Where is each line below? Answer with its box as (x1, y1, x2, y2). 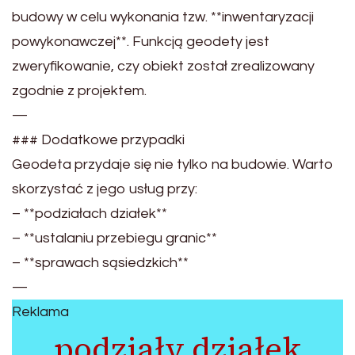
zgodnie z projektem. (12, 82, 147, 98)
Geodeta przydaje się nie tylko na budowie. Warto (12, 156, 334, 172)
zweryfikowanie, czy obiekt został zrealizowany (12, 58, 315, 74)
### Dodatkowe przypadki (12, 132, 185, 147)
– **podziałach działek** (12, 205, 167, 221)
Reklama (12, 303, 69, 319)
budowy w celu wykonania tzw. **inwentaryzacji (12, 9, 314, 25)
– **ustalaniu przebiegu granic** (12, 230, 217, 246)
